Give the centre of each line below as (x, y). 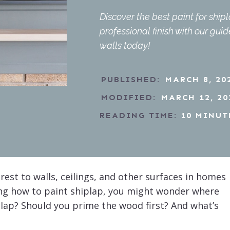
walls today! (124, 45)
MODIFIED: (128, 97)
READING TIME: (138, 115)
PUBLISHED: (130, 79)
